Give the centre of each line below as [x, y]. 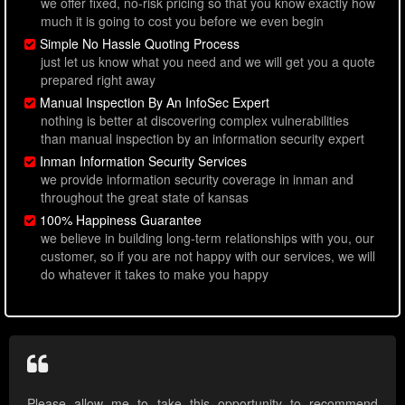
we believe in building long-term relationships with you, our [207, 238]
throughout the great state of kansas [145, 198]
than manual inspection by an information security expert [202, 139]
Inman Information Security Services [143, 161]
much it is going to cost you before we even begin [182, 21]
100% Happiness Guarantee [121, 220]
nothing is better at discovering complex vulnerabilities [195, 121]
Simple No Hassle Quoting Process [140, 44]
